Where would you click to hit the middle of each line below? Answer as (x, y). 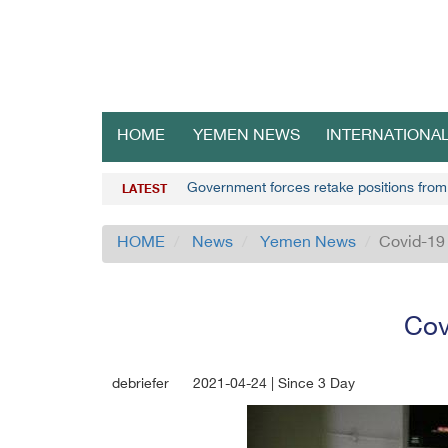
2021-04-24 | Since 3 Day (274, 384)
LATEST (144, 190)
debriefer (140, 384)
